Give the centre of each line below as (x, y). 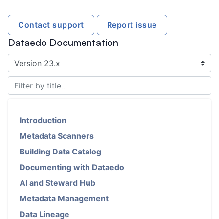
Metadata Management (64, 199)
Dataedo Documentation (63, 43)
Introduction (43, 120)
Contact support (51, 25)
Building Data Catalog (60, 152)
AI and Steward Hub (57, 183)
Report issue (132, 25)
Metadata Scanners (57, 136)
